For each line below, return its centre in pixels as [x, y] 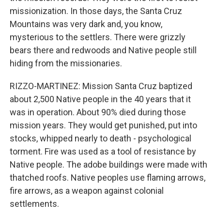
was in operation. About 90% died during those [98, 112]
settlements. [34, 204]
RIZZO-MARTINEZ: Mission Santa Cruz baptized [101, 86]
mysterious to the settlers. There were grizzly [98, 37]
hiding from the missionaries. [66, 63]
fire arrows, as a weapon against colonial [87, 191]
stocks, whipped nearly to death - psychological [101, 138]
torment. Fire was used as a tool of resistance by [103, 151]
